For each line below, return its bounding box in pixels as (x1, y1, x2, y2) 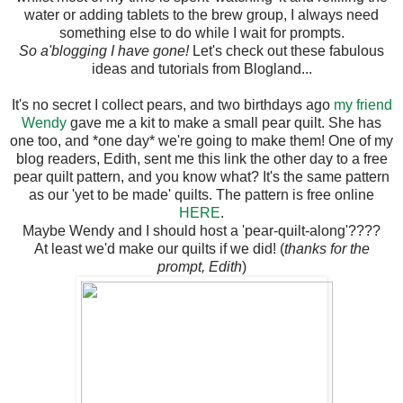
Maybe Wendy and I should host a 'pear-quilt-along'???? (22, 222, 381, 238)
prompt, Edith (157, 258, 242, 274)
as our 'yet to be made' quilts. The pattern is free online (29, 186, 374, 202)
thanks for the (283, 240, 370, 256)
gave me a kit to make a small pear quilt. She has (67, 114, 381, 130)
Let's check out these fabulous (189, 42, 384, 58)
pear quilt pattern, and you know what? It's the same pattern (13, 168, 390, 184)
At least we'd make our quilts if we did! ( (33, 240, 284, 256)
